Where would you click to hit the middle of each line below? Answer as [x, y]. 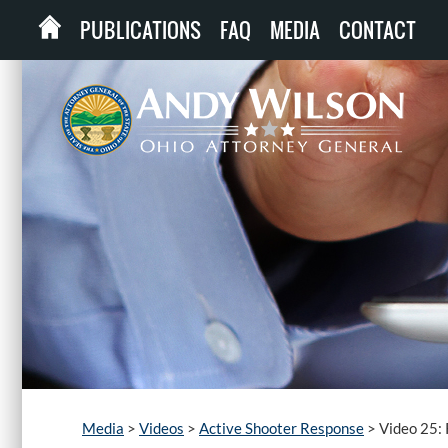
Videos [161, 428]
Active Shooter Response [281, 428]
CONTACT [377, 30]
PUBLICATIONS [140, 30]
